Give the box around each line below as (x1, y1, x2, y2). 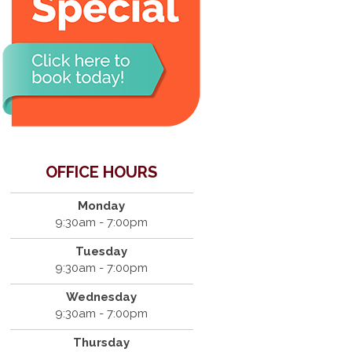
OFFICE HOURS (46, 162, 158, 181)
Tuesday (75, 244, 128, 258)
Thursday (73, 335, 130, 350)
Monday (78, 198, 126, 213)
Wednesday (66, 289, 137, 304)
